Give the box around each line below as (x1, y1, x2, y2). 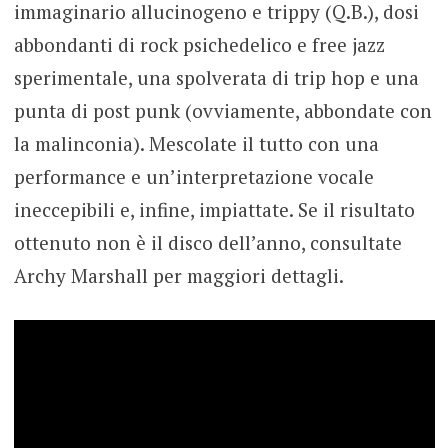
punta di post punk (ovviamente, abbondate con (13, 97, 432, 123)
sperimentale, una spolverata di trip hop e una (13, 64, 419, 90)
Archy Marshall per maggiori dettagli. (13, 262, 344, 288)
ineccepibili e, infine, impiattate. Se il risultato (13, 196, 415, 222)
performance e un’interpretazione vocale (13, 163, 374, 189)
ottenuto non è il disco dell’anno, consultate (13, 229, 402, 255)
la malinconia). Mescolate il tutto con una (13, 130, 379, 156)
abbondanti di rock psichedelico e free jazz (13, 31, 385, 57)
